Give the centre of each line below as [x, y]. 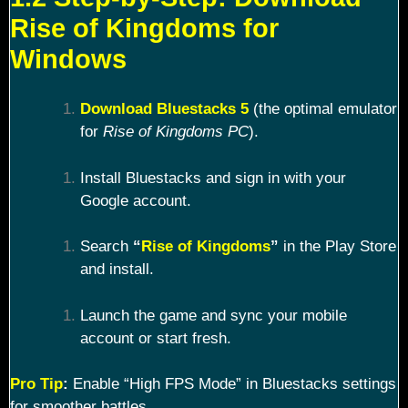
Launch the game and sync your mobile [213, 315]
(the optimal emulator [322, 109]
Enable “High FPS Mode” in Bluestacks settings [232, 384]
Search [106, 247]
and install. [117, 270]
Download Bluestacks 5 [164, 109]
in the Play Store [337, 247]
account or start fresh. [155, 338]
